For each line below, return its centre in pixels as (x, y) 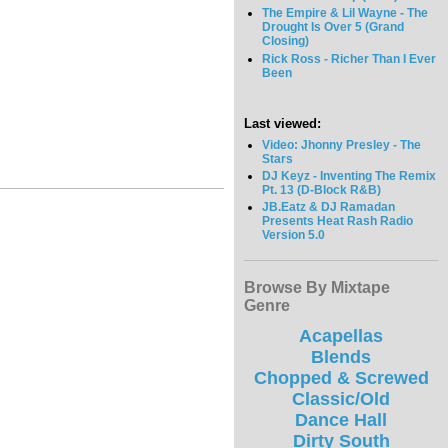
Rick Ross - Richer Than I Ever (349, 58)
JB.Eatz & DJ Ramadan (329, 206)
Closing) (286, 41)
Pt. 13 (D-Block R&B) (322, 189)
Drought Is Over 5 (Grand (333, 27)
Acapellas (341, 336)
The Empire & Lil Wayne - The (345, 13)
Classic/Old (341, 399)
